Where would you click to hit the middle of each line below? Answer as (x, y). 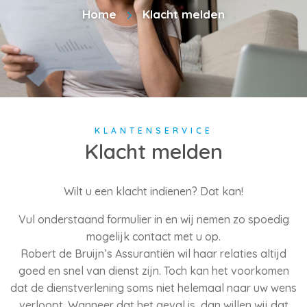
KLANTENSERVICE (153, 131)
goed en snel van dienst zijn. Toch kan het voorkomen (153, 271)
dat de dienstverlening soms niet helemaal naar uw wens (153, 288)
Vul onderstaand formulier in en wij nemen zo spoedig (153, 219)
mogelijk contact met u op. (153, 236)
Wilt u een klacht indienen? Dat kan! (153, 191)
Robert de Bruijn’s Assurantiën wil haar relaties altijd (153, 254)
